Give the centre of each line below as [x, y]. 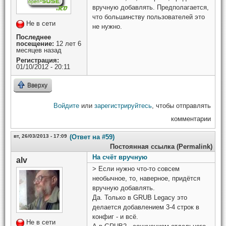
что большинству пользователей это [149, 17]
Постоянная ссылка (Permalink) [161, 146]
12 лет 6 [68, 43]
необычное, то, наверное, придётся [146, 178]
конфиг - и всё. [115, 216]
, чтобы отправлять [181, 105]
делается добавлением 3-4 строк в [146, 207]
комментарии [191, 119]
